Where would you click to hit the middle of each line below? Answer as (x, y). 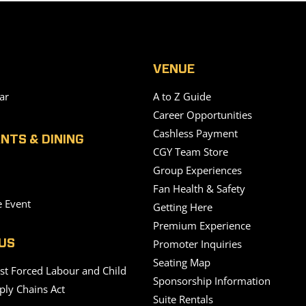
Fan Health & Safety (199, 189)
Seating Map (182, 262)
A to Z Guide (182, 96)
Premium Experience (202, 225)
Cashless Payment (195, 133)
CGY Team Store (191, 152)
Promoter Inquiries (197, 244)
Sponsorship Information (212, 281)
